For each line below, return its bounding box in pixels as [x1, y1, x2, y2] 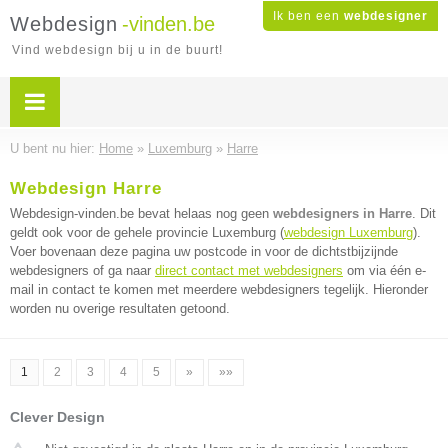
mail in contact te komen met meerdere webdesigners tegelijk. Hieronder [10, 282, 428, 297]
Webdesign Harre [10, 179, 162, 198]
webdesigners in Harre [273, 206, 412, 221]
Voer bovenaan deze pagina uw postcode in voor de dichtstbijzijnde [10, 244, 398, 259]
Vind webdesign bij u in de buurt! [12, 43, 223, 57]
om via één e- [343, 263, 426, 278]
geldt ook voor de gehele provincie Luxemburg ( [10, 225, 284, 240]
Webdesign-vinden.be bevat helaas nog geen [10, 206, 273, 221]
